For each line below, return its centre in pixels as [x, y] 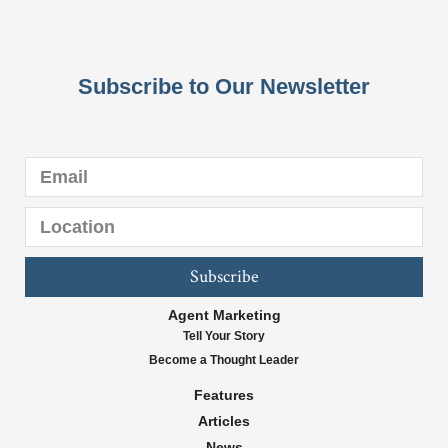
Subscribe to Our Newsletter [224, 87]
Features [224, 395]
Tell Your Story [224, 336]
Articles [224, 421]
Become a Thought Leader [224, 360]
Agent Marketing [224, 315]
